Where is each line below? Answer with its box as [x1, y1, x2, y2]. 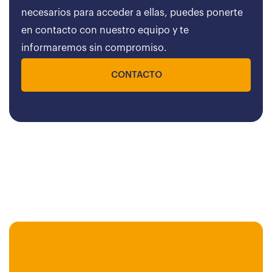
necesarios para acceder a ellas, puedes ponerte [21, 8, 243, 18]
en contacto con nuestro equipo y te [21, 25, 189, 35]
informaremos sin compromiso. [21, 43, 167, 53]
